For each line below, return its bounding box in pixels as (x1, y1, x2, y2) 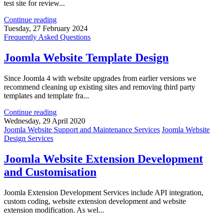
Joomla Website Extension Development (4, 153, 203, 166)
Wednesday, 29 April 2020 (4, 117, 85, 125)
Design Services (4, 134, 53, 143)
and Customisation (4, 166, 96, 179)
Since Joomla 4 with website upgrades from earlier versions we (4, 74, 196, 83)
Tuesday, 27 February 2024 (4, 24, 88, 33)
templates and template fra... (4, 92, 89, 100)
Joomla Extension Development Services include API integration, (4, 188, 203, 197)
